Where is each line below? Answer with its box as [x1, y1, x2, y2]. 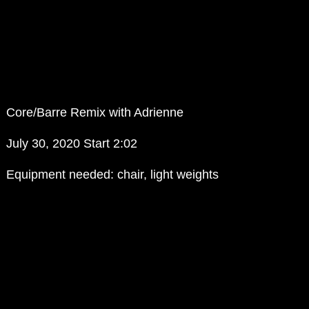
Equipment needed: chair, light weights [6, 168, 219, 182]
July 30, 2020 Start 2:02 [6, 137, 138, 151]
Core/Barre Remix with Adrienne [6, 106, 184, 120]
